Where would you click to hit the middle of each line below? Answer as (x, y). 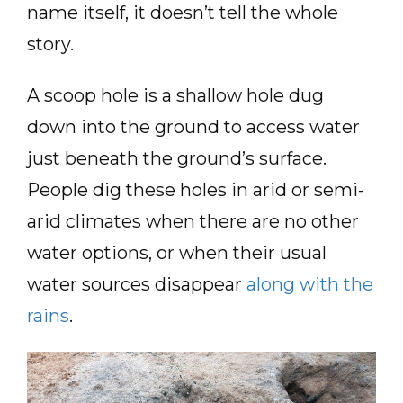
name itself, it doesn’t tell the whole (183, 13)
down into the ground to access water (193, 127)
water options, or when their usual (177, 253)
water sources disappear (137, 284)
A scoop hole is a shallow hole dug (175, 95)
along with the (310, 284)
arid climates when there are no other (193, 221)
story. (50, 44)
